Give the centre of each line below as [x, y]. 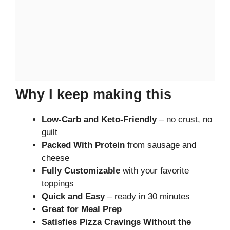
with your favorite [155, 170]
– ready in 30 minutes [147, 196]
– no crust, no [184, 119]
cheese [55, 158]
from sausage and [160, 145]
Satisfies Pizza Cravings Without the [116, 222]
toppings [58, 183]
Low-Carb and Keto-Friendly [99, 119]
